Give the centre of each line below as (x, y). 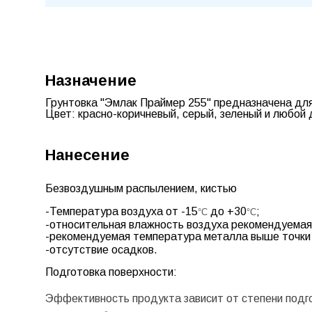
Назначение (91, 80)
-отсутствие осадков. (101, 249)
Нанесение (87, 155)
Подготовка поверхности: (111, 272)
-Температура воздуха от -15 (121, 211)
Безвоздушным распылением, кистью (141, 188)
